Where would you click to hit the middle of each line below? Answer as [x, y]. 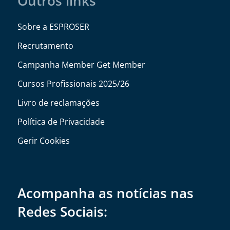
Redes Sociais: [62, 212]
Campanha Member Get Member [81, 65]
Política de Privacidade [61, 122]
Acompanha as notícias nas [105, 193]
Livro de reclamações [58, 103]
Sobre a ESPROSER [53, 27]
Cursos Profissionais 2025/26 [73, 84]
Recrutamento [45, 46]
